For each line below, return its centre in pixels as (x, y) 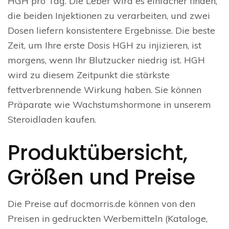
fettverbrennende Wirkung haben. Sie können (105, 90)
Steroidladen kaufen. (52, 119)
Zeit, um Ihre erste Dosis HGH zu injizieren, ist (105, 45)
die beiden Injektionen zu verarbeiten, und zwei (109, 16)
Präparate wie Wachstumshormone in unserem (109, 105)
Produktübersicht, (98, 153)
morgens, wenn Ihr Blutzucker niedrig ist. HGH (106, 60)
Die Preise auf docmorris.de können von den (101, 204)
